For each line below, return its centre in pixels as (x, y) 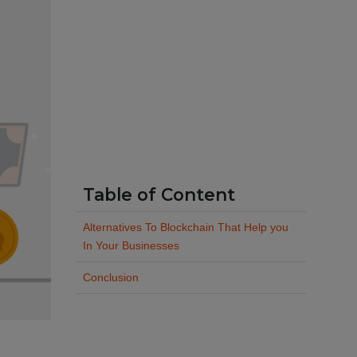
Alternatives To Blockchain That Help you (186, 227)
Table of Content (159, 194)
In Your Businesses (131, 245)
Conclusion (111, 277)
